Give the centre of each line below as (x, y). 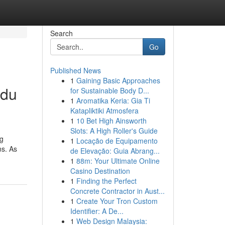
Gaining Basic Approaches (118, 80)
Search (61, 33)
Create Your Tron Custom (117, 201)
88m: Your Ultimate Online (118, 161)
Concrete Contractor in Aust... (117, 191)
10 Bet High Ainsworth (111, 121)
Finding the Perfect (106, 181)
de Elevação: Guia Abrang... (115, 151)
